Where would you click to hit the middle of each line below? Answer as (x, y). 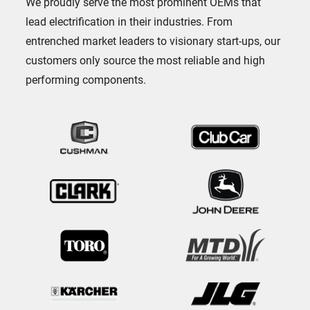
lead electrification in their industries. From (129, 21)
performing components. (86, 79)
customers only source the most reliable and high (146, 60)
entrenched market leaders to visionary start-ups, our (153, 40)
